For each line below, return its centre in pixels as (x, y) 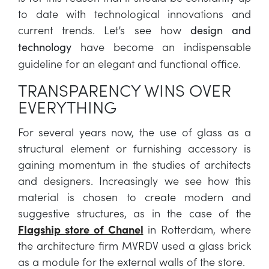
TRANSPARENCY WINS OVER (125, 89)
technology (45, 47)
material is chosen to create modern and (134, 197)
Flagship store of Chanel (81, 229)
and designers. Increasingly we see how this (134, 180)
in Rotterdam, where (197, 229)
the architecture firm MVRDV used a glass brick (134, 245)
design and (221, 30)
